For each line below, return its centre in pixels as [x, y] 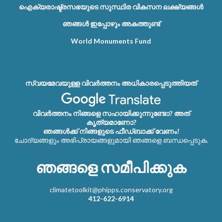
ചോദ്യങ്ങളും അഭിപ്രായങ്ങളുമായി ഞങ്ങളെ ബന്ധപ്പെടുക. [111, 140]
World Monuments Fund [111, 41]
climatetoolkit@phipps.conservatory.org [111, 189]
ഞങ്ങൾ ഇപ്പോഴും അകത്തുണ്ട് [111, 24]
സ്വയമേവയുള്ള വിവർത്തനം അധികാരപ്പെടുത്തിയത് [111, 83]
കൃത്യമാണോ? [111, 122]
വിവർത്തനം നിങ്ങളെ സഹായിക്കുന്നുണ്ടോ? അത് [111, 113]
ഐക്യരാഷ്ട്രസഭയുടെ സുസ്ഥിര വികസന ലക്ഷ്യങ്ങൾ [111, 6]
